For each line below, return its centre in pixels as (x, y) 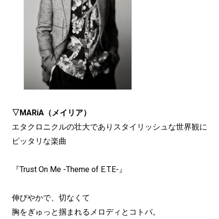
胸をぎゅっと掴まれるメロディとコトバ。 (86, 212)
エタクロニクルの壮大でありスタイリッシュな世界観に (109, 127)
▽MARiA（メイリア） (51, 113)
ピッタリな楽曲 (39, 141)
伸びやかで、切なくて (51, 198)
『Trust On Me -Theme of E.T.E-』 (69, 170)
